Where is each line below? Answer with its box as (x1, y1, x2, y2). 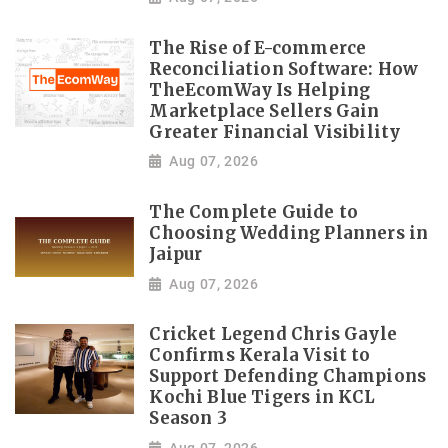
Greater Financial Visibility (149, 121, 401, 143)
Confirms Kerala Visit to (149, 345, 371, 367)
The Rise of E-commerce (149, 37, 367, 59)
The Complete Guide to (149, 202, 359, 224)
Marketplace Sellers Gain (149, 100, 380, 122)
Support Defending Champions (149, 366, 427, 388)
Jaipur (149, 244, 203, 266)
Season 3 (149, 408, 227, 430)
